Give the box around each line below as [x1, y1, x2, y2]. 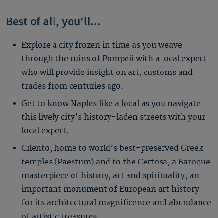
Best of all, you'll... [6, 14, 101, 30]
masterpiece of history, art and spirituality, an [21, 171, 199, 181]
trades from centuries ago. [21, 81, 124, 91]
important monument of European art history [21, 184, 199, 195]
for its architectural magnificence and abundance [21, 198, 211, 208]
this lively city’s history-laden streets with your [21, 112, 205, 123]
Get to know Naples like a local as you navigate [21, 99, 200, 109]
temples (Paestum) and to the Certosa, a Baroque [21, 157, 210, 167]
